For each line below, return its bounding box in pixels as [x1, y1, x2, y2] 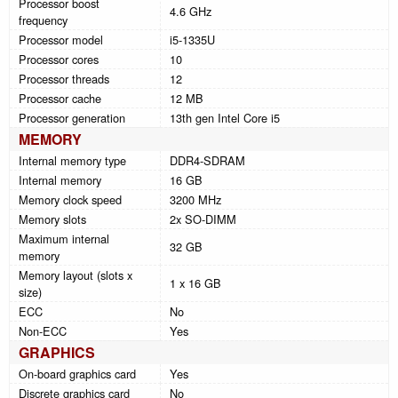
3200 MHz [170, 191, 221, 209]
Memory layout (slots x [19, 267, 132, 284]
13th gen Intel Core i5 [170, 109, 280, 127]
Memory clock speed [19, 191, 122, 209]
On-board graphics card [19, 365, 136, 383]
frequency [19, 12, 68, 29]
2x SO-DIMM [170, 211, 236, 228]
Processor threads [19, 70, 109, 88]
